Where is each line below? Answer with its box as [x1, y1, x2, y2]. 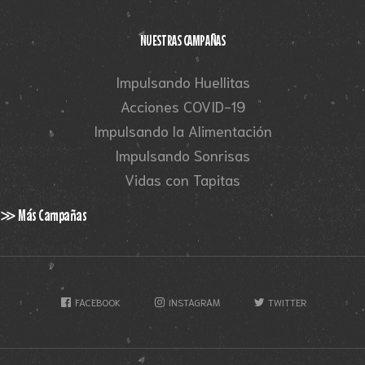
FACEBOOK [74, 295, 121, 308]
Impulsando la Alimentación [93, 120, 272, 140]
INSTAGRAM [168, 295, 220, 308]
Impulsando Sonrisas [115, 144, 250, 165]
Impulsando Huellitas [115, 71, 250, 91]
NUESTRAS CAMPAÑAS [139, 31, 226, 49]
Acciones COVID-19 [120, 95, 245, 116]
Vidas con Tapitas [125, 169, 240, 189]
